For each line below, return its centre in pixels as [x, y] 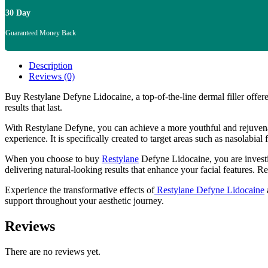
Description [51, 66]
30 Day [18, 13]
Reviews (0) [52, 77]
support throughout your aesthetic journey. [84, 201]
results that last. [33, 108]
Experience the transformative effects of [80, 190]
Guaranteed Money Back [41, 33]
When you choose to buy [53, 159]
